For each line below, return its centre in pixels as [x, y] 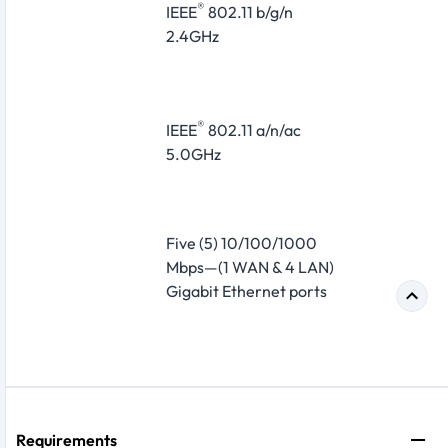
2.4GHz [192, 35]
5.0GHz [193, 154]
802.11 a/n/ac [253, 130]
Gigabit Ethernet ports [246, 291]
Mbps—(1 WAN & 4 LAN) [250, 267]
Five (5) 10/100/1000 [241, 243]
